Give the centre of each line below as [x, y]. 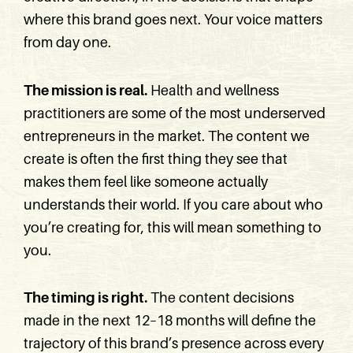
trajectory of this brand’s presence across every [174, 344]
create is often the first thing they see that [156, 159]
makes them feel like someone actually [146, 182]
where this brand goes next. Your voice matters [173, 20]
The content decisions [221, 298]
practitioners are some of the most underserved [175, 113]
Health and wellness [213, 90]
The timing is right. [85, 298]
